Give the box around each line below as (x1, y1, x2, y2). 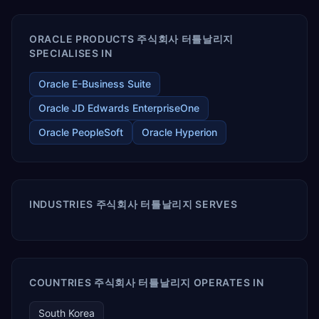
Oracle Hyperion (142, 126, 217, 138)
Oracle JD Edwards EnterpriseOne (38, 102, 199, 114)
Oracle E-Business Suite (38, 78, 151, 90)
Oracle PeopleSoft (38, 126, 123, 138)
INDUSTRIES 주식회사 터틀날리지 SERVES (29, 198, 238, 210)
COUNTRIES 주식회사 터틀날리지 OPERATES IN (29, 276, 264, 288)
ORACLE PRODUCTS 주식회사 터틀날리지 (29, 33, 234, 45)
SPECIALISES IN (29, 47, 113, 59)
